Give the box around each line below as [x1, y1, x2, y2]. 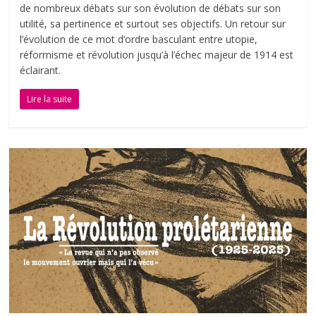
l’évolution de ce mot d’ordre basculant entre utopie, [20, 32, 258, 46]
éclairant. [20, 63, 61, 77]
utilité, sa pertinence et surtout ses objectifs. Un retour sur [20, 16, 286, 30]
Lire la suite [27, 92, 73, 105]
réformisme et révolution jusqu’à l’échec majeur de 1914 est [20, 47, 294, 61]
